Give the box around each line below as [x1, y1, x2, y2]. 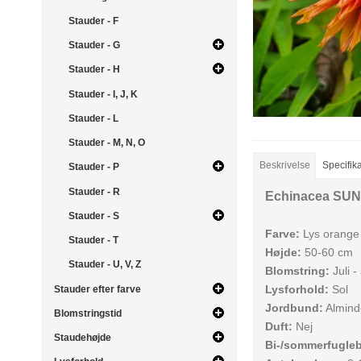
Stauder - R [68, 185, 120, 197]
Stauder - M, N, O [68, 137, 145, 149]
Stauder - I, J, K [68, 88, 138, 100]
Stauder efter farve [54, 283, 141, 295]
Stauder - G [68, 39, 120, 52]
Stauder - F [68, 15, 118, 27]
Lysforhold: [265, 282, 330, 296]
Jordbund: [265, 301, 324, 314]
